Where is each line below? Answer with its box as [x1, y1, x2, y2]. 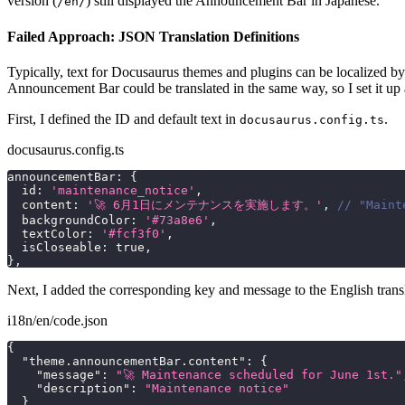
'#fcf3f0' [101, 226, 166, 240]
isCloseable [7, 240, 101, 254]
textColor [7, 226, 87, 240]
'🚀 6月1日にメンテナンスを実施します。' [87, 197, 323, 212]
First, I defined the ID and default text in [7, 110, 240, 127]
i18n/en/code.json [7, 312, 108, 328]
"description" [36, 381, 130, 395]
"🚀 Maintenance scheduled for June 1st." [116, 367, 402, 381]
